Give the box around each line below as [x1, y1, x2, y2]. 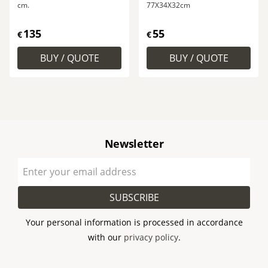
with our [87, 232, 124, 243]
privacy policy [123, 232, 178, 243]
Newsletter [104, 136, 164, 151]
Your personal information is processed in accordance [25, 217, 243, 229]
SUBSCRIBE [109, 190, 159, 204]
